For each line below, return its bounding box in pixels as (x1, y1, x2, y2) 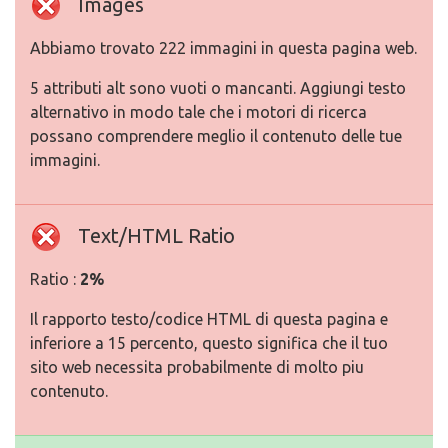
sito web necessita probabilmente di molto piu (30, 358, 364, 376)
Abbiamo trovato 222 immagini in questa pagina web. (30, 39, 417, 57)
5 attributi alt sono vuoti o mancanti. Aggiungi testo (30, 79, 406, 97)
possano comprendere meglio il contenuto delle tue (30, 127, 402, 145)
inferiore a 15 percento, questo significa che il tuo (30, 334, 388, 352)
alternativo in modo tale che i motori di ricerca (30, 103, 367, 121)
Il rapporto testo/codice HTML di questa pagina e (30, 310, 388, 328)
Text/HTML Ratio (78, 224, 235, 247)
